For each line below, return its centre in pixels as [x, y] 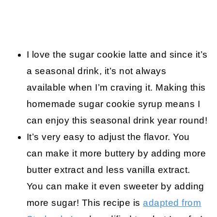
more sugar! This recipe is [85, 203]
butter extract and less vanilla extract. [108, 170]
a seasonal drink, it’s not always [96, 71]
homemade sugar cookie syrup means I [113, 104]
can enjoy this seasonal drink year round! [117, 121]
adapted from [172, 203]
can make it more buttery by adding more [116, 154]
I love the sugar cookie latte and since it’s [117, 55]
